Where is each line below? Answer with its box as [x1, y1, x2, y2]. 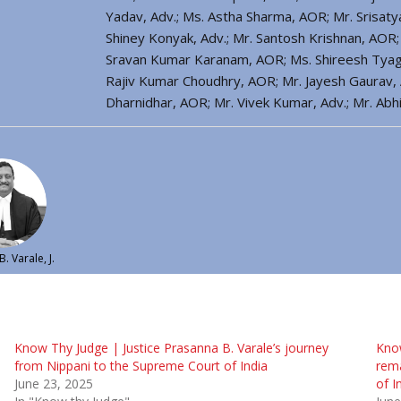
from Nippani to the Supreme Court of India [13, 356, 268, 374]
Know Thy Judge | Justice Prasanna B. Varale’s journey [13, 338, 328, 356]
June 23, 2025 [13, 374, 93, 392]
